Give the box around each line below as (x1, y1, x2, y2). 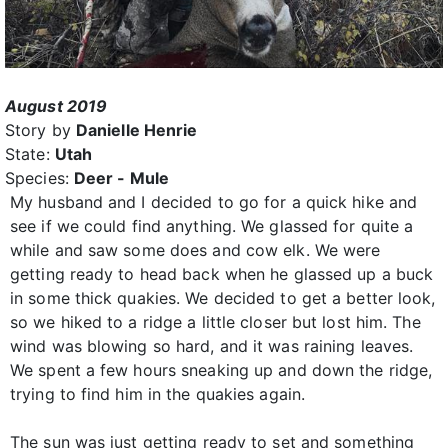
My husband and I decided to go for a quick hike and (10, 192, 418, 213)
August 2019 (5, 96, 108, 117)
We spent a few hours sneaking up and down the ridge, (10, 360, 433, 381)
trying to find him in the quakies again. (10, 384, 306, 405)
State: (5, 144, 55, 165)
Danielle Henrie (75, 120, 198, 141)
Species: (5, 168, 74, 189)
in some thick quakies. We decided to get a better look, (10, 288, 436, 309)
